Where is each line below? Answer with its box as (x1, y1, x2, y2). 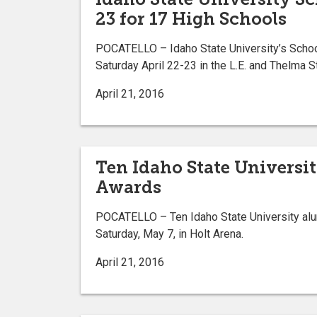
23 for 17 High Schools (96, 8, 287, 29)
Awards (96, 176, 161, 197)
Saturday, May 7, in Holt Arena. (96, 226, 243, 241)
